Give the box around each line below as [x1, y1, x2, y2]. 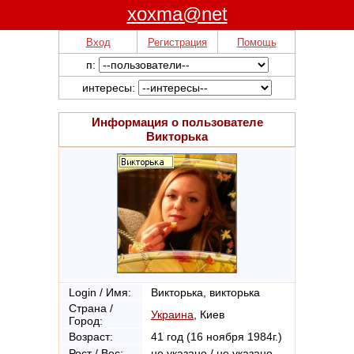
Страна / [69, 302, 113, 314]
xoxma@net [126, 3, 228, 24]
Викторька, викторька [151, 286, 260, 299]
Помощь [236, 36, 277, 48]
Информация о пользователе [91, 115, 263, 129]
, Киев [194, 308, 224, 321]
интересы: [82, 81, 135, 94]
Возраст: [69, 330, 113, 343]
